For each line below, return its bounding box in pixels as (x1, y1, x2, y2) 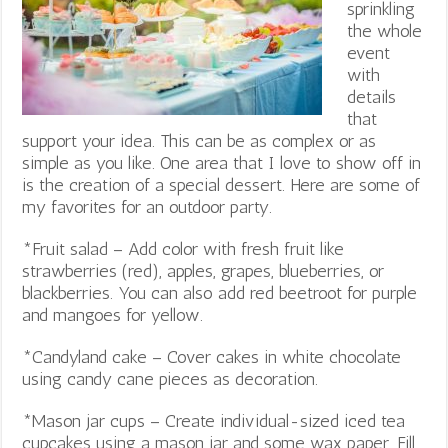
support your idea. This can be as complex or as (22, 129, 377, 152)
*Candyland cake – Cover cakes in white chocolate (22, 345, 402, 368)
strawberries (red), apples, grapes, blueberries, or (22, 259, 385, 282)
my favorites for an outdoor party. (22, 195, 273, 218)
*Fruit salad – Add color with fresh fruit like (22, 237, 345, 260)
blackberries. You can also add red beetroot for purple (22, 281, 418, 304)
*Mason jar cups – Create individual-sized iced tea (22, 409, 406, 432)
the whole (347, 19, 423, 42)
